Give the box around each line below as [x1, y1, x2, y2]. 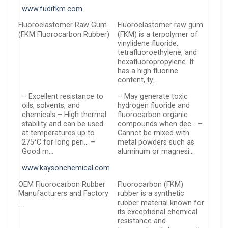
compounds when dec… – [118, 120, 203, 129]
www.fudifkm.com [22, 4, 83, 13]
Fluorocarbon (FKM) [118, 180, 184, 189]
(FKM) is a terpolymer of [118, 30, 198, 39]
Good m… [22, 147, 54, 156]
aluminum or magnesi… [118, 147, 194, 156]
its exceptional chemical [118, 207, 198, 216]
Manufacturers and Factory [18, 189, 108, 198]
